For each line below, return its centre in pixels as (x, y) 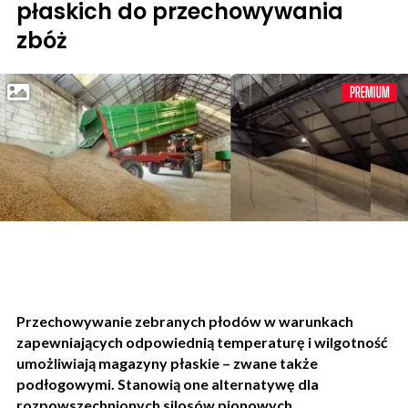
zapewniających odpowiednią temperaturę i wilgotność (202, 342)
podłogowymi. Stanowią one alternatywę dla (168, 384)
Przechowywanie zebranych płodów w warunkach (185, 321)
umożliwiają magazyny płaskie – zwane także (167, 363)
